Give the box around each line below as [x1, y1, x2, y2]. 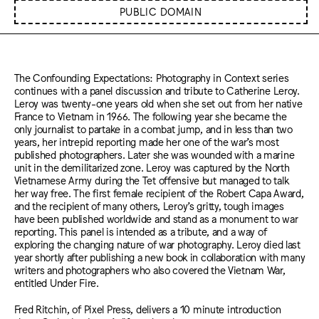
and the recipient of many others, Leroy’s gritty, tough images [14, 199, 284, 212]
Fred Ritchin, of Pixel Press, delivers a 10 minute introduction [14, 302, 281, 315]
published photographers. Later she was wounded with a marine [14, 148, 295, 161]
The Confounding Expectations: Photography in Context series [14, 71, 289, 84]
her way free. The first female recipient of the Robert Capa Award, [14, 187, 304, 199]
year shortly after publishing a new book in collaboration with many [14, 251, 305, 263]
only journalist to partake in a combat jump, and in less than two [14, 122, 293, 135]
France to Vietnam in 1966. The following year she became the [14, 110, 287, 122]
